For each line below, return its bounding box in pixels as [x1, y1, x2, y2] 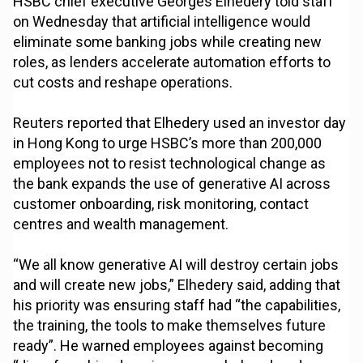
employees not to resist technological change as [13, 155, 327, 173]
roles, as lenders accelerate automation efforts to [13, 53, 331, 71]
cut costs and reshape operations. [13, 74, 233, 92]
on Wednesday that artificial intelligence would [13, 13, 311, 31]
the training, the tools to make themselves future [13, 317, 327, 335]
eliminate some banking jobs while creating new [13, 33, 322, 51]
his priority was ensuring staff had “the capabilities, [13, 297, 341, 314]
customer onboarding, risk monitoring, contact [13, 195, 310, 213]
